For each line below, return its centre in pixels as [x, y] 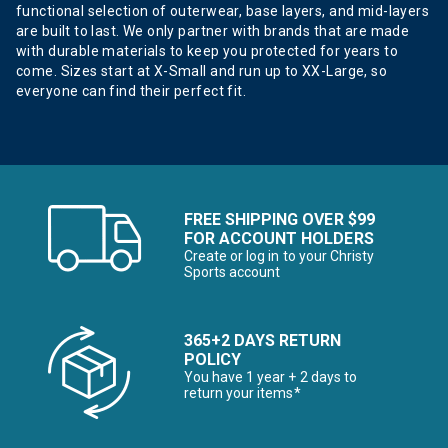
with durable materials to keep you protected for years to [207, 51]
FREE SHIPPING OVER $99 [279, 219]
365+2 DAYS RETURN [263, 340]
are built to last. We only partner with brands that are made [213, 31]
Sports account [232, 272]
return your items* [242, 393]
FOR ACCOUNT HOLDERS [279, 238]
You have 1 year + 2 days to [270, 377]
